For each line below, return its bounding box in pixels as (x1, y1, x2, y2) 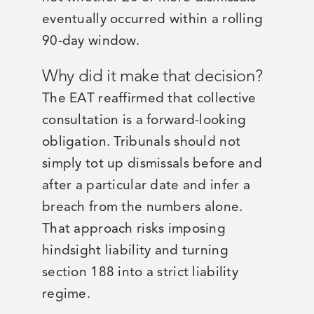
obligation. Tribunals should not (41, 133, 241, 150)
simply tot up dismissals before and (41, 155, 262, 172)
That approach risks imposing (41, 220, 226, 237)
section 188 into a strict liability (41, 264, 238, 280)
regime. (41, 285, 90, 302)
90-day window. (41, 32, 139, 49)
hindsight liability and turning (41, 242, 228, 259)
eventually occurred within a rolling (41, 11, 264, 27)
